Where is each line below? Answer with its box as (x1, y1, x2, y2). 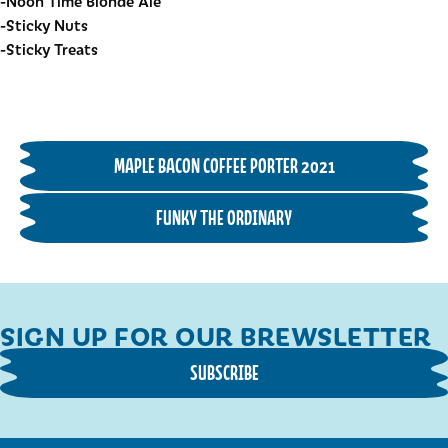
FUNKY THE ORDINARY (156, 204, 292, 231)
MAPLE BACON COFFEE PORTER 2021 (113, 152, 335, 179)
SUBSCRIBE (189, 359, 259, 386)
